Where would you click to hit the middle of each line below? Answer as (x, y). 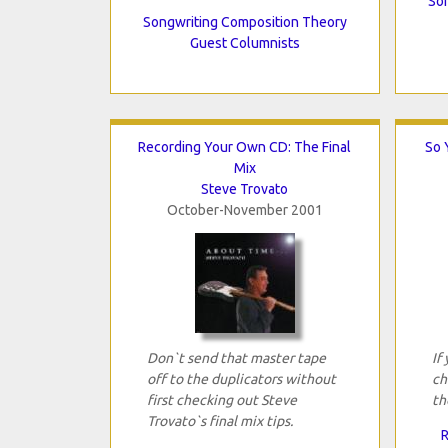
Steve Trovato (244, 188)
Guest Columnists (244, 42)
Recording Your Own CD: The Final (244, 146)
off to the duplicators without (241, 378)
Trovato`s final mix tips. (219, 420)
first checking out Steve (221, 399)
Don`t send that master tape (236, 357)
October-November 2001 (244, 209)
